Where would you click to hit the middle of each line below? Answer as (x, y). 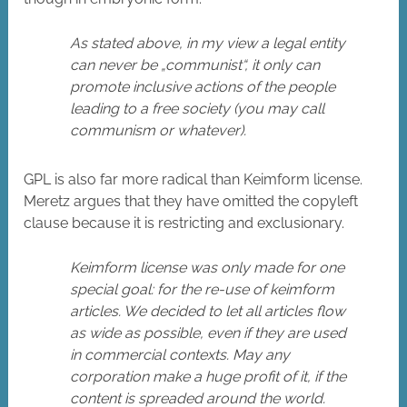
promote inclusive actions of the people (203, 87)
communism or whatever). (159, 131)
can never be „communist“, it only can (195, 65)
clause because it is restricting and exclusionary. (184, 223)
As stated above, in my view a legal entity (208, 44)
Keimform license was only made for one (208, 268)
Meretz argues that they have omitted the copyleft (191, 202)
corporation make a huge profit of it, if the (208, 377)
